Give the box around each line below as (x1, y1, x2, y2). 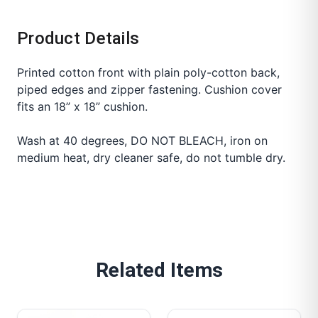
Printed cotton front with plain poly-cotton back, (17, 65, 280, 80)
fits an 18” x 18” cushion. (17, 99, 148, 114)
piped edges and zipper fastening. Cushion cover (17, 82, 282, 97)
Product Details (17, 28, 140, 48)
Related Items (95, 258, 223, 283)
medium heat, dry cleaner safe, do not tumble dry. (17, 150, 285, 165)
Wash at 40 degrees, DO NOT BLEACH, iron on (17, 133, 268, 148)
